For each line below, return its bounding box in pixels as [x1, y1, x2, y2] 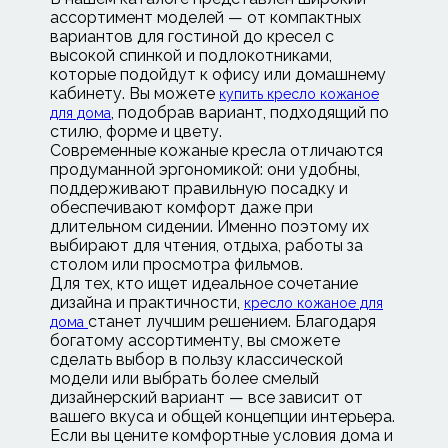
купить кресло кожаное [219, 86, 379, 102]
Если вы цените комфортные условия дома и [50, 426, 393, 445]
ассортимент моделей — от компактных [50, 8, 361, 27]
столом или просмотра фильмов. [50, 255, 303, 274]
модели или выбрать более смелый [50, 369, 319, 388]
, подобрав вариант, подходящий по [111, 103, 389, 122]
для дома [50, 105, 111, 121]
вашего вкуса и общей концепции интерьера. [50, 407, 395, 426]
